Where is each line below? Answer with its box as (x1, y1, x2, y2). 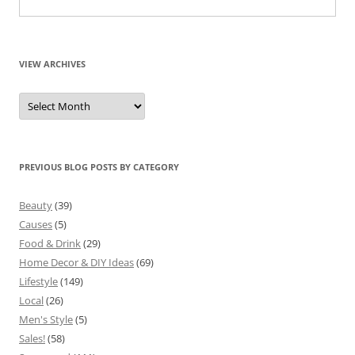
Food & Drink (19, 236, 81, 251)
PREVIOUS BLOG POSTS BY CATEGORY (19, 161, 179, 174)
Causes (19, 217, 52, 232)
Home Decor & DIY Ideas (19, 255, 134, 270)
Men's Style (19, 312, 73, 327)
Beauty (19, 198, 52, 213)
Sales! (19, 331, 45, 346)
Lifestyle (19, 274, 58, 289)
